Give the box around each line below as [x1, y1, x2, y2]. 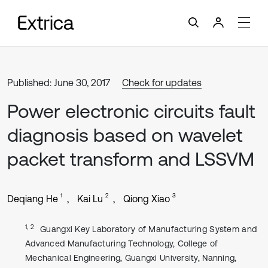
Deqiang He [7, 193, 58, 204]
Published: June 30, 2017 [7, 77, 110, 88]
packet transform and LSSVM [7, 148, 254, 170]
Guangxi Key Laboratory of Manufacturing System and [40, 224, 257, 234]
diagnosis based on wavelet [7, 124, 243, 146]
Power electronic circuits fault [7, 100, 255, 122]
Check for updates [122, 77, 202, 88]
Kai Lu [77, 193, 103, 204]
